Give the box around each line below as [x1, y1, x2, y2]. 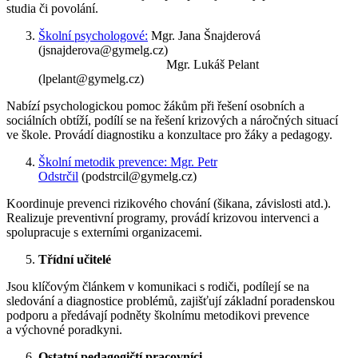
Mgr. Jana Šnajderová [148, 29, 261, 43]
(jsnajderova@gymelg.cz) [38, 43, 168, 58]
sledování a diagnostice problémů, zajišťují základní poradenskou [6, 294, 335, 308]
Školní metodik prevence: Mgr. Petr [38, 155, 217, 169]
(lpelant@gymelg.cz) [38, 72, 144, 86]
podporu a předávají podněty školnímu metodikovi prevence [6, 308, 309, 323]
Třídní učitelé [38, 253, 111, 267]
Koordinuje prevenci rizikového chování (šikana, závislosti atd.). [6, 197, 331, 211]
